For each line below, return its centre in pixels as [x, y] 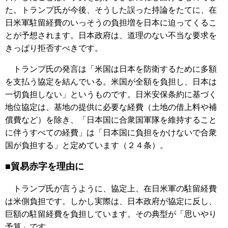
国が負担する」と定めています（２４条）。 [87, 145]
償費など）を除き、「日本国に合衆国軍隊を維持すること [111, 120]
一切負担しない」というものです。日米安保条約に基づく [111, 94]
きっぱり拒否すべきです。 [54, 48]
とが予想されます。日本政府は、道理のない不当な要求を [111, 35]
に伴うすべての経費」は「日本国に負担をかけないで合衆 [111, 132]
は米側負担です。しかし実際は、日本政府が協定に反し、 [111, 201]
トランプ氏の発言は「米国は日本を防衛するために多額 [111, 69]
